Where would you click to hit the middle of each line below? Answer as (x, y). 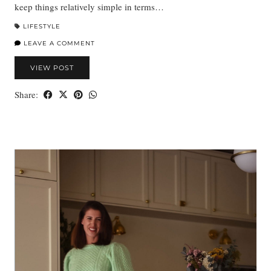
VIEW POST (52, 68)
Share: (28, 95)
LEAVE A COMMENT (58, 44)
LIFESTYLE (42, 27)
